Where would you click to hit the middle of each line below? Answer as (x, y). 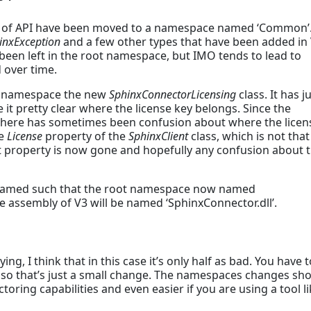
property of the (87, 136)
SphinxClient (160, 136)
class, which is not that (250, 136)
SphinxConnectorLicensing (174, 94)
